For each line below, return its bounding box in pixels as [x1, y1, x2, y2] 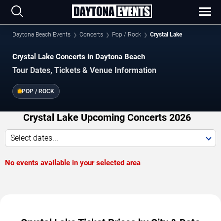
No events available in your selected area [5, 158, 141, 168]
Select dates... [10, 133, 58, 143]
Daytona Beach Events [12, 31, 71, 38]
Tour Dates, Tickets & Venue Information [12, 66, 156, 75]
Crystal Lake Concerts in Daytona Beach [12, 52, 145, 61]
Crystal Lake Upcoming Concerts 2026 [23, 111, 191, 124]
